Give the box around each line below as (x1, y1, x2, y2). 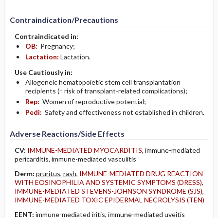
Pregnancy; (40, 42, 75, 50)
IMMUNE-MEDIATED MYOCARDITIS (27, 146, 142, 154)
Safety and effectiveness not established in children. (44, 108, 204, 116)
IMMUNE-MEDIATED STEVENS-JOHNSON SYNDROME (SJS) (14, 187, 202, 195)
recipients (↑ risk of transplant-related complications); (25, 87, 187, 95)
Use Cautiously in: (14, 68, 73, 76)
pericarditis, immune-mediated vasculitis (14, 155, 136, 163)
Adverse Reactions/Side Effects (9, 129, 125, 138)
